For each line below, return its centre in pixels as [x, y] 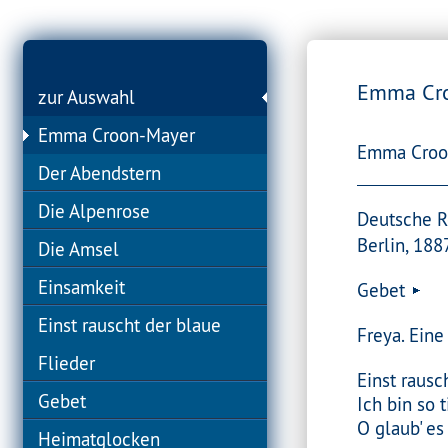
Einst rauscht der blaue [130, 325]
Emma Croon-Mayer [117, 135]
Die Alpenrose [94, 211]
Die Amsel [79, 249]
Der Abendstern [100, 173]
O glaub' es [401, 428]
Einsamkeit [82, 287]
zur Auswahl [87, 97]
